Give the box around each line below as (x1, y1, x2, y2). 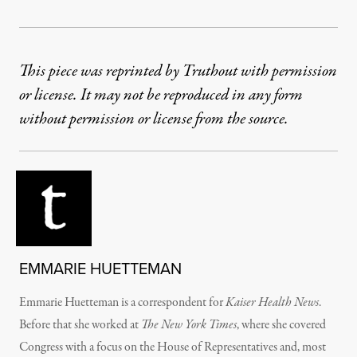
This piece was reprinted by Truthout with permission (19, 60, 337, 84)
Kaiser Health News (226, 294, 319, 312)
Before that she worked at (19, 316, 141, 335)
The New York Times (141, 316, 237, 335)
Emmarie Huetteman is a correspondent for (19, 294, 226, 312)
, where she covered (237, 316, 326, 335)
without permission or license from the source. (19, 108, 288, 131)
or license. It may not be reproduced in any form (19, 84, 303, 108)
